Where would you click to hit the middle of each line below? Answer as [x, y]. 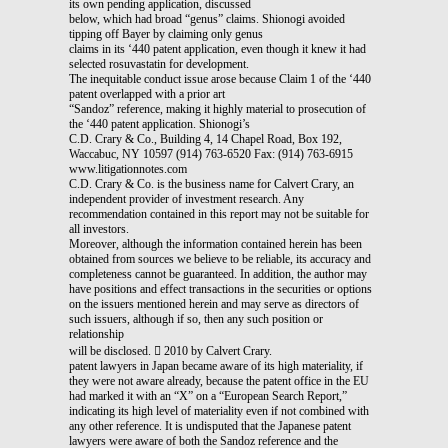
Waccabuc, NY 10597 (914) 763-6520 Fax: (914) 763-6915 [211, 153]
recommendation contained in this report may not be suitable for [219, 213]
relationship [96, 333]
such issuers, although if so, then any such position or [196, 318]
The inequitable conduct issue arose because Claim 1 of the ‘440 [220, 78]
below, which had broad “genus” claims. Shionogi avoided [207, 18]
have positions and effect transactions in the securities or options [220, 288]
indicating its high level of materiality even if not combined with [219, 410]
